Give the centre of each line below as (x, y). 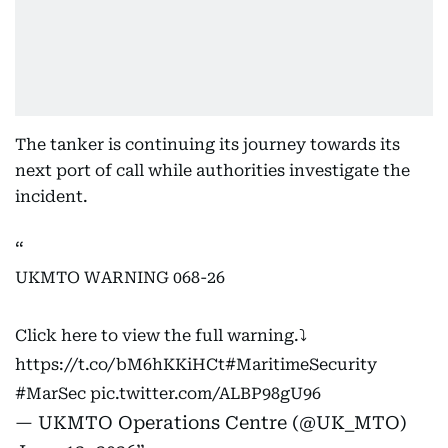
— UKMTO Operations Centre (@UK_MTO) (211, 422)
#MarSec (50, 393)
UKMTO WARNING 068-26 (120, 277)
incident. (51, 196)
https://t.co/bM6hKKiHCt (120, 364)
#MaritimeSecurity (301, 364)
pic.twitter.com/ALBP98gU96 (205, 393)
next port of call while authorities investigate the (212, 170)
